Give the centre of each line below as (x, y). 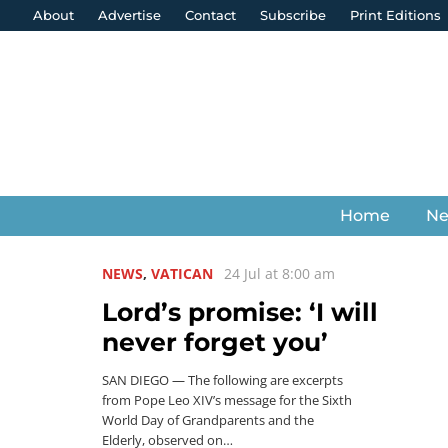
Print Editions (395, 15)
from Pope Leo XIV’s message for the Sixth (227, 400)
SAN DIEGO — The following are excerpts (222, 380)
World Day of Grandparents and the (208, 420)
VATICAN (182, 273)
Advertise (129, 15)
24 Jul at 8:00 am (280, 273)
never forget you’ (215, 342)
